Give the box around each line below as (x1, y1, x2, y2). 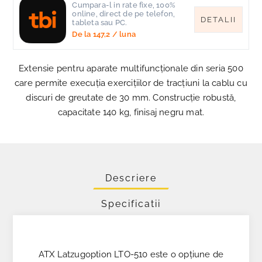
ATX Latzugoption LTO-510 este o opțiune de (38, 249, 224, 260)
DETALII (200, 15, 236, 25)
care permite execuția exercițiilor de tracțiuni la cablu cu (15, 77, 247, 88)
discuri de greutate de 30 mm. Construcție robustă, (26, 92, 236, 103)
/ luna (110, 30, 136, 39)
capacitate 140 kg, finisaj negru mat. (57, 106, 205, 118)
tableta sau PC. (72, 18, 127, 27)
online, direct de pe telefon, (72, 9, 175, 19)
